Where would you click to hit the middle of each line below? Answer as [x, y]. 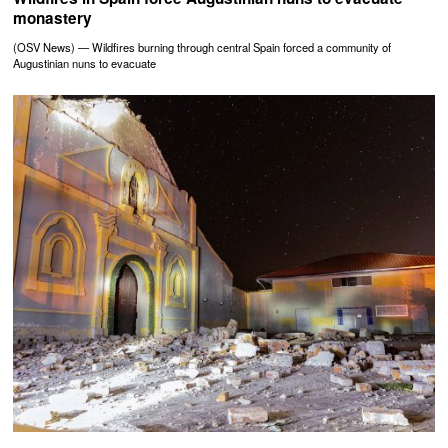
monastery [53, 17]
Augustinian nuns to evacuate [85, 63]
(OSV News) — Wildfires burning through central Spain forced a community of [202, 47]
